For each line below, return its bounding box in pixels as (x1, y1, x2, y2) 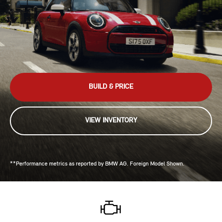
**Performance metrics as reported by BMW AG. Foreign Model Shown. (10, 161, 184, 167)
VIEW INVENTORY (85, 117, 137, 125)
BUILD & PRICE (89, 83, 133, 91)
